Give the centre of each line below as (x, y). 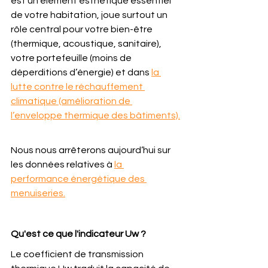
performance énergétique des (79, 179)
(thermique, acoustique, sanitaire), (87, 44)
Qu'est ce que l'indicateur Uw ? (78, 234)
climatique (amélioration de (71, 101)
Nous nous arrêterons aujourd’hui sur (92, 150)
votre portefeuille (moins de (72, 58)
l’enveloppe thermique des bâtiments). (95, 115)
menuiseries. (38, 193)
